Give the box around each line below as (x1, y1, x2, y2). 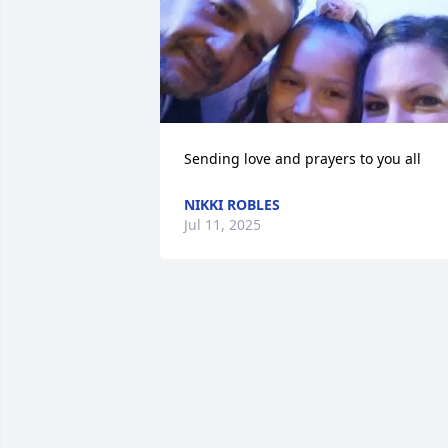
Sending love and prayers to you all (184, 149, 421, 168)
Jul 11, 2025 (184, 215, 261, 234)
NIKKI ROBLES (184, 195, 280, 214)
